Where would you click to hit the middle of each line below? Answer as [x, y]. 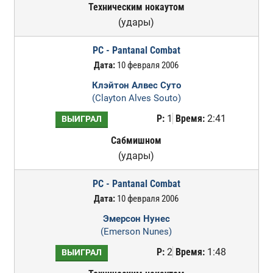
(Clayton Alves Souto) [136, 98]
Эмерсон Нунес [136, 219]
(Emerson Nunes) [136, 232]
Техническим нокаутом [136, 7]
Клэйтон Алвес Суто [136, 85]
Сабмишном [136, 140]
